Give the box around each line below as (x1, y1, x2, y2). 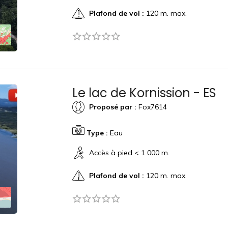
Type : (86, 128, 108, 137)
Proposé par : (89, 102, 136, 111)
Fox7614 (136, 102, 167, 111)
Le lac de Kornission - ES (72, 84, 216, 101)
